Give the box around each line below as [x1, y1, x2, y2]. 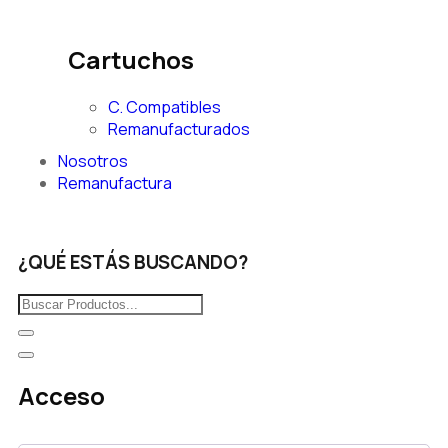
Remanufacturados [108, 118, 250, 141]
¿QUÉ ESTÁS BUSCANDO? [18, 248, 248, 275]
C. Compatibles [108, 96, 221, 119]
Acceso [18, 379, 105, 413]
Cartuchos [68, 43, 194, 77]
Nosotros [58, 150, 128, 173]
